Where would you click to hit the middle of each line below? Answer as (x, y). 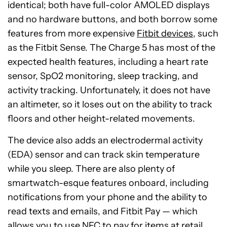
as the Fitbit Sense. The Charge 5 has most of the (111, 48)
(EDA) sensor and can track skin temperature (104, 155)
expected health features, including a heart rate (108, 62)
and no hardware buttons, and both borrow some (112, 19)
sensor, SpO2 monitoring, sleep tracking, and (103, 76)
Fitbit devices (165, 33)
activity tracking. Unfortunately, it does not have (109, 90)
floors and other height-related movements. (101, 119)
